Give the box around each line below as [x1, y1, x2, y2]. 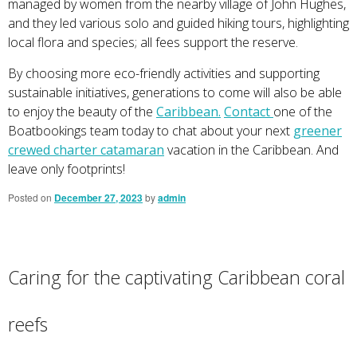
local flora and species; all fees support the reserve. [8, 33, 301, 51]
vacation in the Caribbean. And [164, 140, 339, 159]
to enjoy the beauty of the [8, 102, 156, 120]
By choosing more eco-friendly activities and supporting [8, 64, 320, 82]
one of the [273, 102, 332, 120]
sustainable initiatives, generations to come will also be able [8, 83, 342, 101]
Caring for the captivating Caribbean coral [8, 264, 345, 290]
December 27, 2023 [54, 190, 143, 205]
